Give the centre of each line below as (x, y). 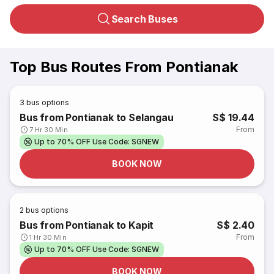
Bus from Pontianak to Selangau (97, 117)
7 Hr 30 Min (49, 130)
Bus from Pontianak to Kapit (87, 225)
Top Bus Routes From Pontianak (124, 67)
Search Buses (144, 19)
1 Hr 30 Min (48, 237)
